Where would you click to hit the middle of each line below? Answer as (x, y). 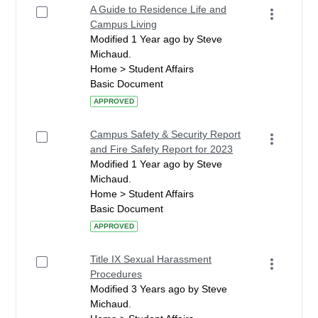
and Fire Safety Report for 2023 (161, 149)
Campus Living (124, 24)
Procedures (116, 274)
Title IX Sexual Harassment (151, 259)
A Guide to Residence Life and (158, 9)
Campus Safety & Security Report (165, 134)
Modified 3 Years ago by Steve (159, 289)
